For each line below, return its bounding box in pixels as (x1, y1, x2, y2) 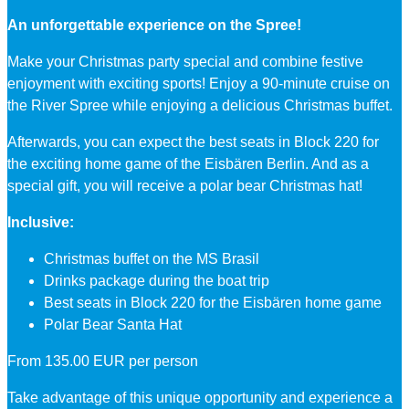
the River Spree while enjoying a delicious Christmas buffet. (7, 98, 393, 114)
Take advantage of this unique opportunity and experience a (7, 390, 393, 406)
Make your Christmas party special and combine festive (7, 54, 363, 70)
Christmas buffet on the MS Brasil (44, 251, 259, 267)
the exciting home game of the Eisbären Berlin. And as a (7, 156, 369, 173)
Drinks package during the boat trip (44, 273, 269, 289)
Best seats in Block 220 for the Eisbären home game (44, 295, 382, 311)
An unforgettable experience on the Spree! (7, 17, 301, 34)
